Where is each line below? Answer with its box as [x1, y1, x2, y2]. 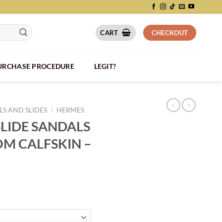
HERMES [56, 106, 85, 114]
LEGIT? [94, 62, 116, 70]
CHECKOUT [151, 28, 188, 37]
